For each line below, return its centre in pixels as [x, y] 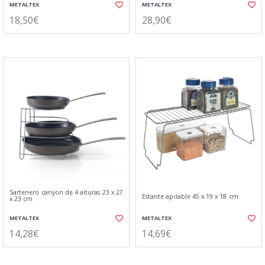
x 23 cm [21, 199]
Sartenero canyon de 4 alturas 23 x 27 [66, 192]
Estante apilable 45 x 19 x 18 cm [190, 196]
